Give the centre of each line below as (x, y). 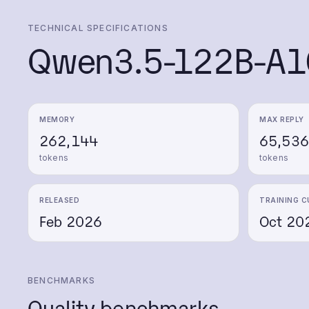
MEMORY (57, 119)
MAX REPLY (282, 119)
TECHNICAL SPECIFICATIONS (98, 28)
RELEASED (59, 200)
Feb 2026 (71, 221)
